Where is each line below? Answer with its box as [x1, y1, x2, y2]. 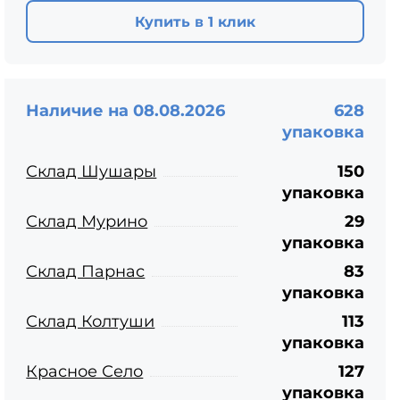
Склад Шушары [26, 162, 157, 181]
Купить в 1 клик [135, 12, 256, 30]
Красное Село [26, 362, 144, 381]
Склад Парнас [26, 262, 146, 281]
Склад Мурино [26, 212, 148, 231]
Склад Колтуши [26, 312, 155, 331]
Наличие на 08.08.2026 [26, 101, 226, 121]
